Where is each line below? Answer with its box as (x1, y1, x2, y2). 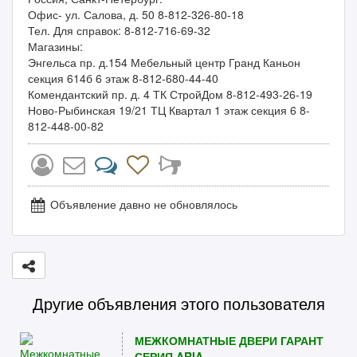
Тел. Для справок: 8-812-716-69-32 (28, 22, 210, 38)
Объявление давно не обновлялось (47, 196, 237, 212)
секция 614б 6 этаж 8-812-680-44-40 (28, 70, 218, 86)
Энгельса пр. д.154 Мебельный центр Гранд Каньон (28, 54, 300, 70)
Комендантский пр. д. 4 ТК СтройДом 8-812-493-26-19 (28, 86, 312, 102)
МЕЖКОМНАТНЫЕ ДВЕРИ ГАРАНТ (134, 332, 324, 348)
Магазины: (28, 38, 83, 54)
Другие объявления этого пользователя (32, 292, 325, 315)
